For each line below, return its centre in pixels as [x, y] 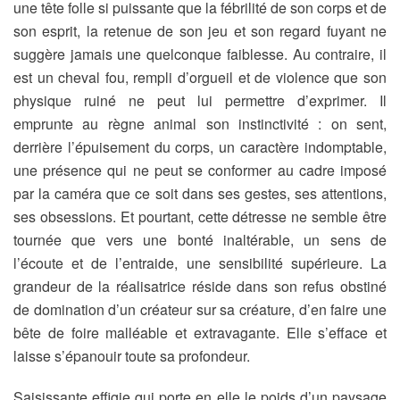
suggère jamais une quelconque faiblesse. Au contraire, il [200, 54]
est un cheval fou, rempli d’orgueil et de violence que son [200, 77]
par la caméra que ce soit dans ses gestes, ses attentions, [200, 193]
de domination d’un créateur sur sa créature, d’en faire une [200, 309]
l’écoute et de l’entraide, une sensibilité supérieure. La [200, 263]
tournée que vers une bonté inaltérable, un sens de [200, 240]
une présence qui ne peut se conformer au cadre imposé [200, 170]
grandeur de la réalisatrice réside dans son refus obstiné [200, 286]
